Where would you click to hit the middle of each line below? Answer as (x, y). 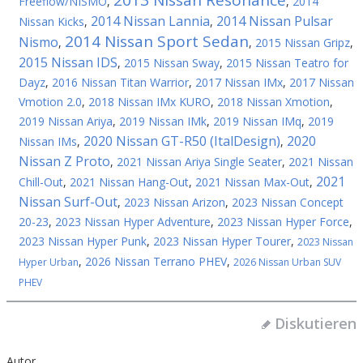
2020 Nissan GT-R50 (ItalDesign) (182, 141)
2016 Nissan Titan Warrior (120, 82)
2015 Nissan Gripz (303, 43)
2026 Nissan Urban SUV (287, 262)
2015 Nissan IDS (68, 62)
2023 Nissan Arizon (175, 202)
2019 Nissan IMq (257, 121)
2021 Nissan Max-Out (252, 182)
